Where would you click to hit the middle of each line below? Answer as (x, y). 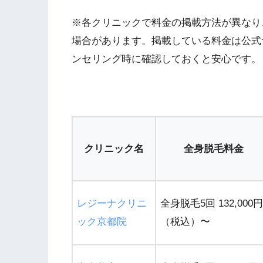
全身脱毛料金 (214, 149)
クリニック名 (114, 149)
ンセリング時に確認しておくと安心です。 (166, 59)
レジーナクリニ (112, 204)
